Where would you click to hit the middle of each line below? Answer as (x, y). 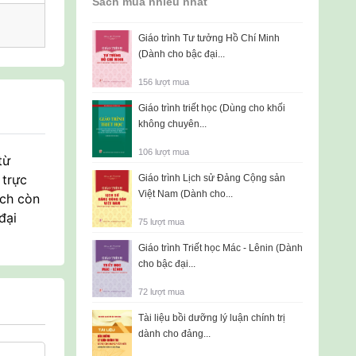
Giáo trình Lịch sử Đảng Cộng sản (212, 178)
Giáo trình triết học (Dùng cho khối (212, 108)
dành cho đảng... (174, 334)
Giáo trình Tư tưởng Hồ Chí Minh (209, 38)
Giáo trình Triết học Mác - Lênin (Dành (221, 248)
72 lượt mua (161, 292)
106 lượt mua (164, 152)
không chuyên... (172, 124)
